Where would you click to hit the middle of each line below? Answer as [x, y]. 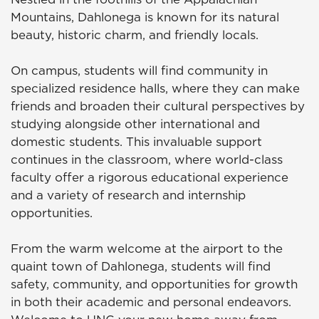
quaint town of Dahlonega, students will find [141, 267]
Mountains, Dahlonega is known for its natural [145, 17]
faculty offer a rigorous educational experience [150, 178]
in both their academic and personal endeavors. [151, 302]
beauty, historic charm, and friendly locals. [135, 35]
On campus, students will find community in [139, 71]
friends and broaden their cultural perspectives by [158, 106]
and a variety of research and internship [128, 195]
